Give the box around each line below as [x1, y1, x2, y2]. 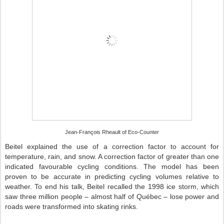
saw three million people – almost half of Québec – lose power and [5, 192, 219, 201]
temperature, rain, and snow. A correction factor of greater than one [5, 152, 219, 161]
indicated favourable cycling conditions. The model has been [5, 162, 219, 171]
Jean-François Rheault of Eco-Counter [65, 129, 159, 135]
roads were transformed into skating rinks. [5, 202, 138, 211]
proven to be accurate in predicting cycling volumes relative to [5, 172, 219, 181]
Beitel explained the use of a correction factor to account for [5, 142, 219, 151]
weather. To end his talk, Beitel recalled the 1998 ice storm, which [5, 182, 219, 191]
